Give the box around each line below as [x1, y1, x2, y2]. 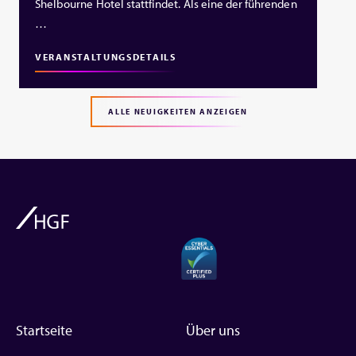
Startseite [16, 320, 72, 339]
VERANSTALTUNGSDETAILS [35, 50, 176, 63]
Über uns [186, 320, 240, 339]
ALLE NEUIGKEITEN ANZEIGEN [108, 106, 248, 117]
